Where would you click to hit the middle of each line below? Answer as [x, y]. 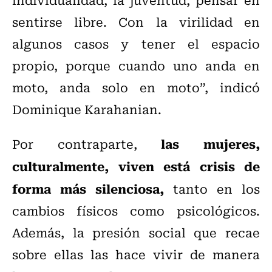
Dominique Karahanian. [87, 109]
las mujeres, [211, 144]
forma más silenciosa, [88, 189]
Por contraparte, [87, 144]
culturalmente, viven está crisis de [136, 166]
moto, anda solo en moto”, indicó [136, 87]
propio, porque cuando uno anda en [136, 66]
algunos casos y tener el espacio [136, 44]
